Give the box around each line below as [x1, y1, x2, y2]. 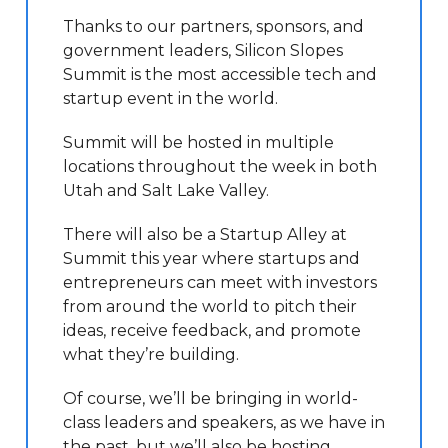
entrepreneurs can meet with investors [63, 273, 377, 293]
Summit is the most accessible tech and [63, 65, 377, 85]
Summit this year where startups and [63, 249, 360, 269]
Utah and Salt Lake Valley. [63, 181, 269, 201]
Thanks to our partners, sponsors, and [63, 17, 364, 37]
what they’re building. [63, 345, 239, 365]
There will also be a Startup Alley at [63, 225, 347, 245]
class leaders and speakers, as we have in [63, 413, 385, 433]
